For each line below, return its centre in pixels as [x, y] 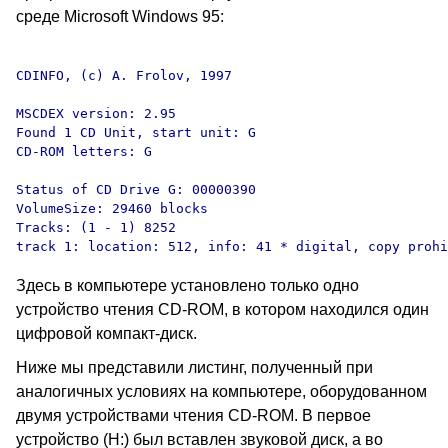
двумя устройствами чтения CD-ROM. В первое [193, 415]
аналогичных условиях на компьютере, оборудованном [221, 391]
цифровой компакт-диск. [106, 333]
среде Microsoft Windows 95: [120, 16]
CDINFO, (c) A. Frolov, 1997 [124, 75]
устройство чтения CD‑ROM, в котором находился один [222, 309]
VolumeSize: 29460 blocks [112, 208]
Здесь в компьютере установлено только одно [187, 285]
